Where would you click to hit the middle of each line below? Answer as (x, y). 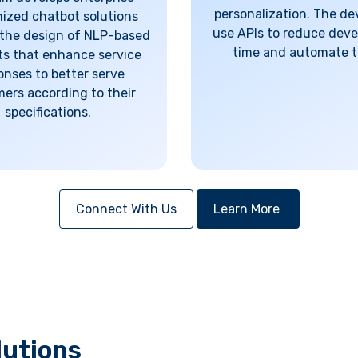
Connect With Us (126, 209)
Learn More (248, 209)
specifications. (48, 112)
